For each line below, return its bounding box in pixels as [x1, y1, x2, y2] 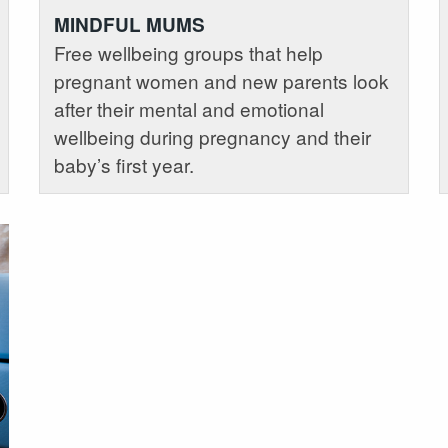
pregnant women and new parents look [53, 66, 389, 94]
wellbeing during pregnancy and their [53, 122, 371, 150]
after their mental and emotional [53, 94, 324, 122]
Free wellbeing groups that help [53, 38, 323, 66]
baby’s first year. [53, 150, 194, 178]
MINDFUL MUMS [53, 10, 205, 38]
